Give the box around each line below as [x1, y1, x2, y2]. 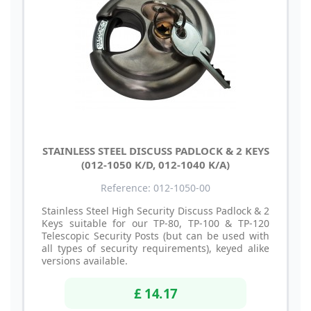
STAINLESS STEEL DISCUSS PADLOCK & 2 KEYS [42, 143, 269, 158]
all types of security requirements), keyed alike [42, 241, 269, 255]
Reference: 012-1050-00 [101, 180, 210, 194]
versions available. [42, 253, 128, 267]
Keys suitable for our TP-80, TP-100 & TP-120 [42, 216, 269, 230]
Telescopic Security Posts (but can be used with [42, 228, 269, 242]
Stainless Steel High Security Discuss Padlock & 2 [42, 203, 269, 217]
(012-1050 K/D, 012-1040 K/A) [81, 157, 230, 171]
